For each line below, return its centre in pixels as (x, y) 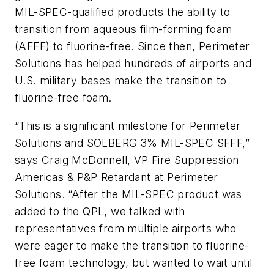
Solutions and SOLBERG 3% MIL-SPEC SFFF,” (132, 143)
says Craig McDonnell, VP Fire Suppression (127, 160)
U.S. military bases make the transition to (121, 80)
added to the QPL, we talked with (100, 211)
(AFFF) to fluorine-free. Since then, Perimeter (132, 46)
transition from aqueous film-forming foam (124, 29)
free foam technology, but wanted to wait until (134, 262)
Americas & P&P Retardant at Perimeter (117, 177)
